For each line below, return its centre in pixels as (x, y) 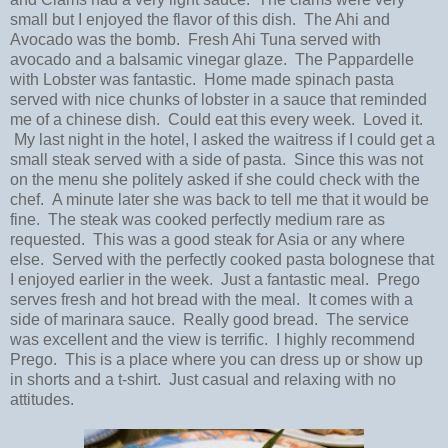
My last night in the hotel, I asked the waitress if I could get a (222, 139)
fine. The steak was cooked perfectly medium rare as (197, 219)
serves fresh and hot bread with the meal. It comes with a (211, 299)
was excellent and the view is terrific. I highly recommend (212, 339)
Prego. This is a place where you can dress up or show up (216, 359)
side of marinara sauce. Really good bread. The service (209, 319)
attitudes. (42, 399)
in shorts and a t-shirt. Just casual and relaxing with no (203, 379)
